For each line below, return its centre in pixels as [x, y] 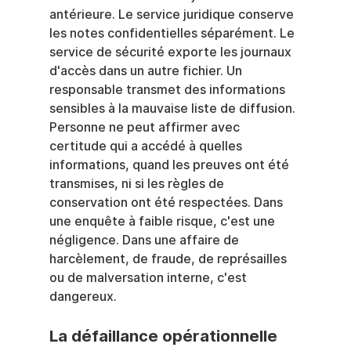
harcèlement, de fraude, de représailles [169, 259]
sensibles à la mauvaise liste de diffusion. [174, 109]
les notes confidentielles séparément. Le [173, 33]
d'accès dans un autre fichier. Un [147, 71]
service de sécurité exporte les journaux [172, 52]
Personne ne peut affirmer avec [146, 127]
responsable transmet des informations [168, 90]
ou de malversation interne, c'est [149, 278]
